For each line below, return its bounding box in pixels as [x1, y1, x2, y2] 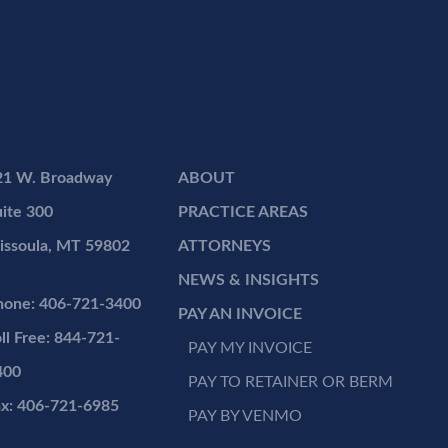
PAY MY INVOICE [188, 339, 313, 356]
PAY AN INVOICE [178, 305, 303, 322]
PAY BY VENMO [188, 407, 303, 424]
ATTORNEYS [178, 237, 272, 254]
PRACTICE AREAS [178, 203, 309, 220]
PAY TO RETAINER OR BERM [188, 373, 394, 390]
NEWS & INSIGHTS [178, 271, 320, 288]
